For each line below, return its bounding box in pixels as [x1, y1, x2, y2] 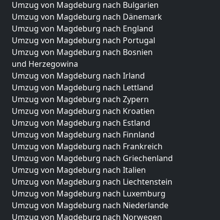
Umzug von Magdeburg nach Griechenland [12, 152, 173, 164]
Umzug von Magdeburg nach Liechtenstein [12, 176, 172, 187]
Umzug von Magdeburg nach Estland [12, 117, 150, 128]
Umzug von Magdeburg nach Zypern [12, 93, 149, 105]
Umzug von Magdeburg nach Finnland [12, 129, 155, 140]
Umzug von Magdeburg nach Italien [12, 164, 146, 175]
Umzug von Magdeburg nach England [12, 23, 153, 34]
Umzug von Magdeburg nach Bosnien [12, 46, 153, 57]
